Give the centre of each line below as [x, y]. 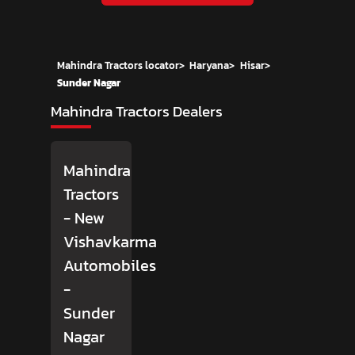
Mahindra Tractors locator [118, 66]
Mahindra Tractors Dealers [137, 112]
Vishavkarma [110, 242]
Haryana [210, 66]
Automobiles [110, 266]
